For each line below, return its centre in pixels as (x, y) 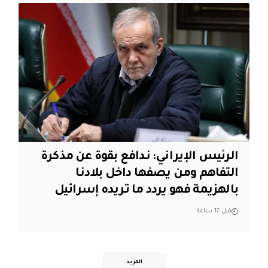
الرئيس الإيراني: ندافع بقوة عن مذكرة (140, 157)
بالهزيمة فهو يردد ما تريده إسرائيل (147, 191)
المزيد (134, 262)
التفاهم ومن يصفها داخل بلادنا (157, 174)
